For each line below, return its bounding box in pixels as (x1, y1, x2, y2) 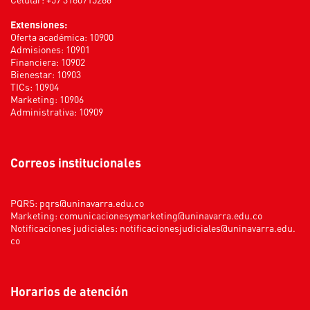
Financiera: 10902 (10, 55, 85, 68)
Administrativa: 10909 (10, 104, 103, 118)
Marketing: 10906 (10, 92, 84, 105)
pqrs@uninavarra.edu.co (39, 196, 144, 209)
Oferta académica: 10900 (10, 30, 113, 43)
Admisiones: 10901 (10, 42, 90, 55)
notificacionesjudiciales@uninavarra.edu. (120, 221, 295, 234)
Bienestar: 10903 (10, 67, 81, 80)
